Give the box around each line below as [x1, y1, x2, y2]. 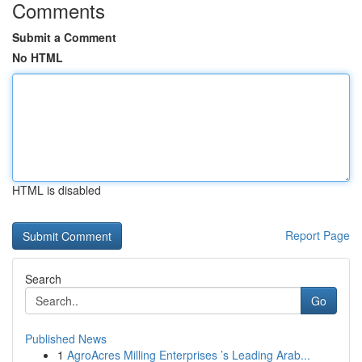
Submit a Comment [12, 29, 116, 45]
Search [25, 271, 61, 287]
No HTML [12, 49, 63, 65]
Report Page [285, 227, 350, 243]
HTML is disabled [12, 182, 101, 198]
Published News [25, 330, 107, 347]
